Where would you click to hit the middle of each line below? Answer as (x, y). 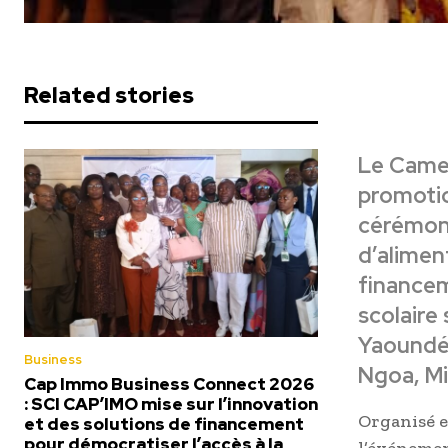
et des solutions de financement (164, 424)
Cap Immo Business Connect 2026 (169, 384)
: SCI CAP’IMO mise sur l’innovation (171, 404)
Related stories (109, 96)
